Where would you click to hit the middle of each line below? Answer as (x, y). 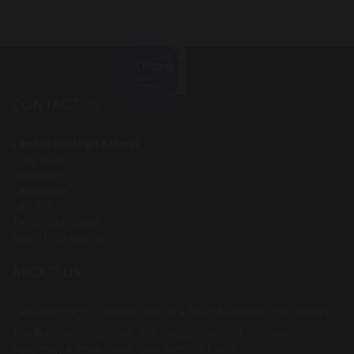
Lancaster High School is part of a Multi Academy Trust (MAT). (171, 311)
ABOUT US (46, 271)
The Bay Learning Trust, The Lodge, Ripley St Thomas (151, 332)
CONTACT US (56, 104)
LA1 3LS (33, 206)
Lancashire (40, 190)
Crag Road (39, 159)
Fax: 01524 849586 (60, 238)
